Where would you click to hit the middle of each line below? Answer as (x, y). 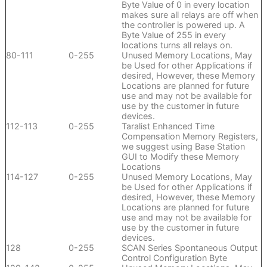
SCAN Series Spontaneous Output (189, 248)
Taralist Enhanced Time (168, 126)
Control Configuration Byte (174, 258)
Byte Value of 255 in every (173, 35)
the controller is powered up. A (183, 25)
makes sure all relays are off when (190, 15)
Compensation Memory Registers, (190, 136)
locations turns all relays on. (177, 45)
